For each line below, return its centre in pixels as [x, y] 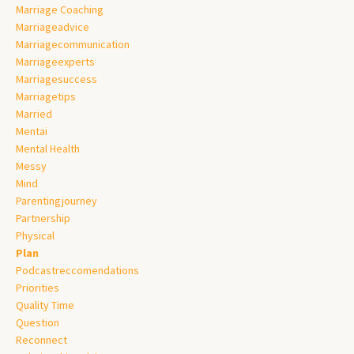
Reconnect [41, 339]
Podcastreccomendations [77, 270]
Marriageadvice [53, 26]
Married [34, 113]
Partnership [43, 218]
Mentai [32, 131]
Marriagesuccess [56, 79]
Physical [35, 235]
